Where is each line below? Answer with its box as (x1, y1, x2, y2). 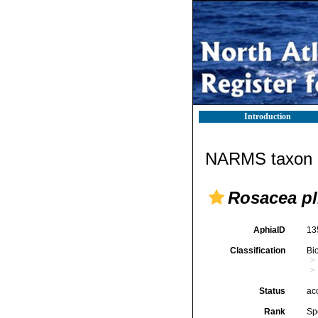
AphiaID (253, 225, 285, 235)
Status (258, 286, 285, 296)
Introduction (244, 111, 291, 121)
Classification (229, 246, 285, 256)
